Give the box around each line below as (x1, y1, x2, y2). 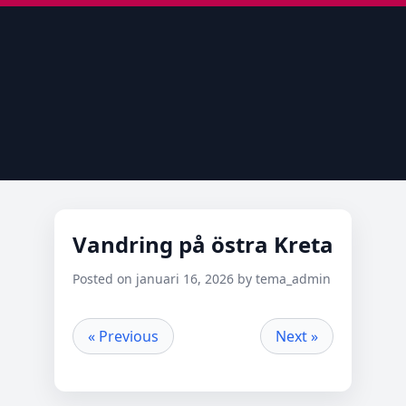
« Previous (88, 325, 159, 346)
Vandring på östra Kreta (72, 228, 333, 259)
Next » (275, 325, 318, 346)
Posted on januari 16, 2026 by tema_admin (72, 269, 331, 287)
